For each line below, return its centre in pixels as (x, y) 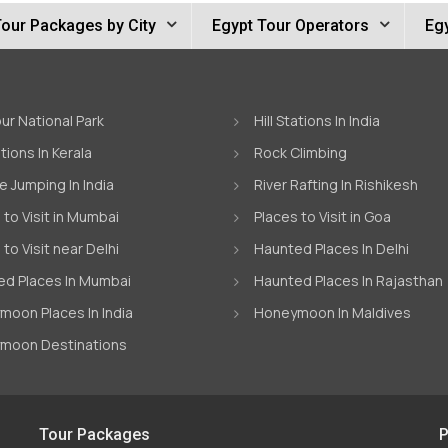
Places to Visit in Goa (322, 216)
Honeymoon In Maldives (332, 312)
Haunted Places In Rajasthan (348, 280)
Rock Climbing (300, 152)
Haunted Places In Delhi (331, 248)
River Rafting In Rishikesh (336, 184)
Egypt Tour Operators (290, 25)
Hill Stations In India (317, 120)
